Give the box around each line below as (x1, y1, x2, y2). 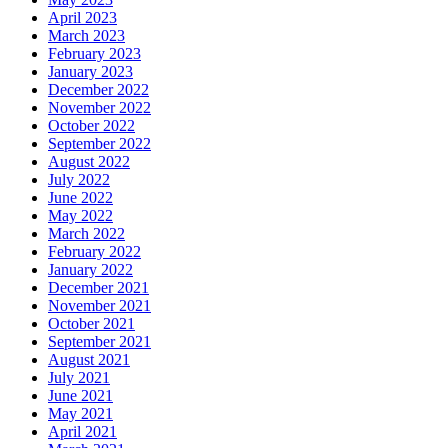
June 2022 (48, 189, 113, 207)
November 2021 (48, 297, 151, 315)
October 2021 (48, 315, 135, 333)
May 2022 (48, 207, 113, 225)
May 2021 (48, 405, 113, 423)
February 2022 (48, 243, 141, 261)
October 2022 (48, 117, 135, 135)
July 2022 (48, 171, 110, 189)
